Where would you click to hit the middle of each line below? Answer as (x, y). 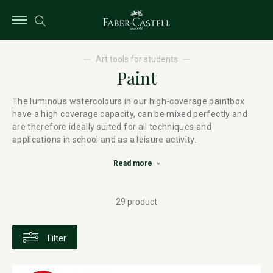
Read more (133, 163)
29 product (136, 202)
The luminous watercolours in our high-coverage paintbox (129, 101)
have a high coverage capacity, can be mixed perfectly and (130, 114)
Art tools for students (136, 59)
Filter (57, 238)
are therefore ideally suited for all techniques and (112, 127)
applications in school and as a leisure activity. (105, 140)
